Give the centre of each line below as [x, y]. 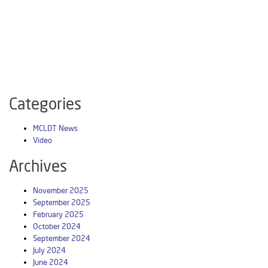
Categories [45, 104]
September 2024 [62, 238]
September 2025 [62, 202]
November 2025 [61, 191]
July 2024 [49, 250]
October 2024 [57, 226]
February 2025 [58, 214]
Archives [38, 166]
